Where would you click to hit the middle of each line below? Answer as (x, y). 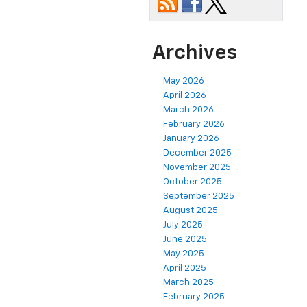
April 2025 (185, 269)
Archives (195, 54)
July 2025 (183, 225)
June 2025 (185, 240)
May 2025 (184, 254)
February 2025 (194, 297)
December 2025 (197, 153)
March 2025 (188, 283)
